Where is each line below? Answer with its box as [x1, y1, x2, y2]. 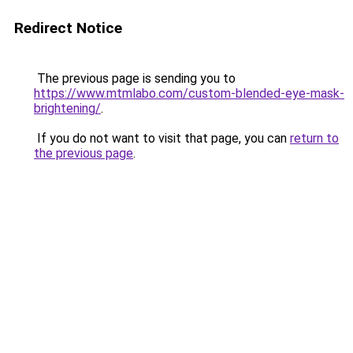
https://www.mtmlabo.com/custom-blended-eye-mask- [34, 86, 344, 101]
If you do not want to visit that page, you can [34, 131, 290, 146]
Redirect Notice [14, 19, 122, 37]
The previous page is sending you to [34, 71, 236, 86]
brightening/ [34, 101, 101, 116]
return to [290, 131, 339, 146]
